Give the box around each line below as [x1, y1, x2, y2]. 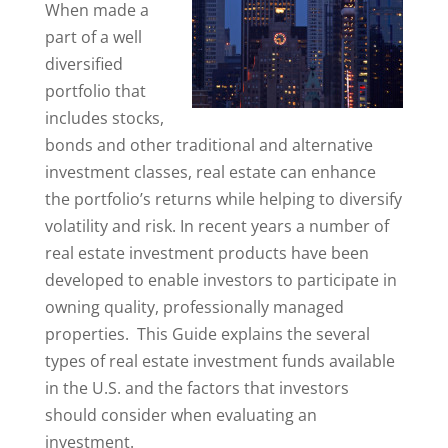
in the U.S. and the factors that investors [44, 377, 349, 399]
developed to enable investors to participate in [44, 269, 397, 291]
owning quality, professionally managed [44, 296, 344, 318]
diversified [44, 53, 123, 75]
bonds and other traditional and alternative [44, 134, 373, 156]
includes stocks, [44, 107, 164, 129]
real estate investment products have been [44, 242, 369, 264]
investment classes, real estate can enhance [44, 161, 376, 183]
